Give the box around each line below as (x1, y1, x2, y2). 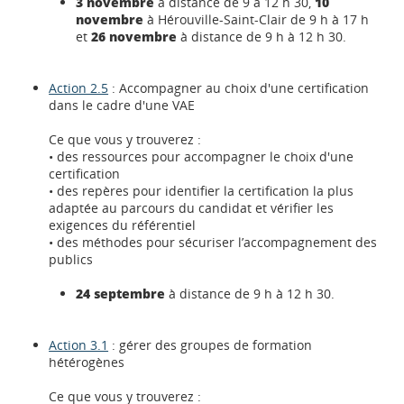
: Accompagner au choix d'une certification (108, 79, 370, 96)
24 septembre (76, 285, 166, 302)
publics (49, 251, 94, 268)
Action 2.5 (49, 79, 109, 96)
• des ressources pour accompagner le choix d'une (49, 148, 354, 165)
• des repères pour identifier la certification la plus (49, 182, 354, 199)
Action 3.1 (49, 336, 109, 353)
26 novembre (91, 28, 178, 45)
